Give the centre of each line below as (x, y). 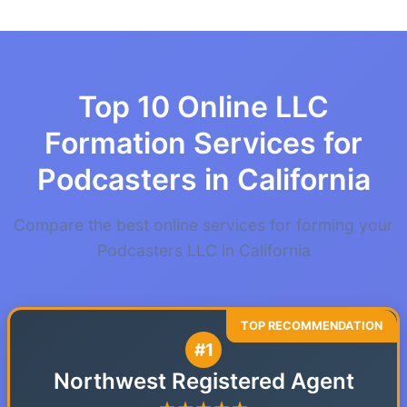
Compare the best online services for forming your (203, 225)
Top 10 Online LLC (203, 107)
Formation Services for (203, 143)
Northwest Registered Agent (203, 381)
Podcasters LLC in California (203, 250)
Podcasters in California (203, 179)
